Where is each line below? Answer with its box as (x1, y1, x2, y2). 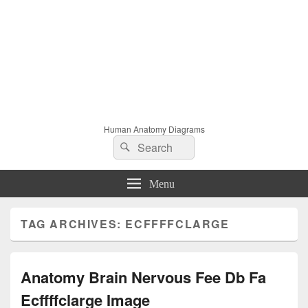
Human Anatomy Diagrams (103, 122, 205, 135)
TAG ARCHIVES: (21, 215, 126, 232)
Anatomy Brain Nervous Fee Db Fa (21, 265, 266, 288)
